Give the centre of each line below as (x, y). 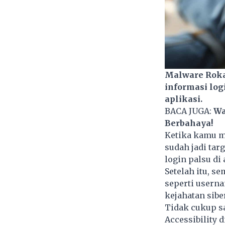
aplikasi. (184, 99)
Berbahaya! (189, 123)
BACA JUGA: (189, 111)
